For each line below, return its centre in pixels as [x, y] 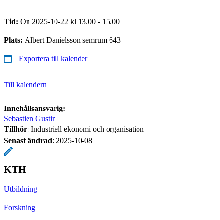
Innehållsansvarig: [35, 108]
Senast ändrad [28, 140]
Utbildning [21, 189]
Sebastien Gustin [30, 118]
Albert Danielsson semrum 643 [73, 40]
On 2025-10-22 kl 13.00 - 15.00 [70, 21]
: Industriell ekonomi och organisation [85, 129]
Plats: [14, 40]
